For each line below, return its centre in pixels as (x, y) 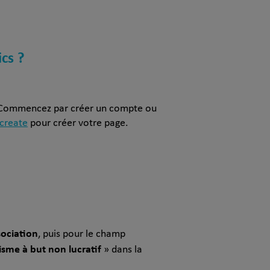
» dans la (122, 250)
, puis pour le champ (82, 234)
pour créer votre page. (78, 123)
